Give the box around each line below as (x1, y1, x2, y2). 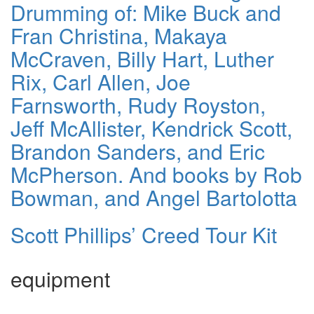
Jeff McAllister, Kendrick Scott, (11, 113, 292, 144)
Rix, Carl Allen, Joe (11, 67, 191, 97)
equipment (11, 264, 110, 294)
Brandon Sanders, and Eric (11, 136, 265, 167)
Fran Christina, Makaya (11, 20, 227, 51)
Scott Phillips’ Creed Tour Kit (11, 219, 277, 250)
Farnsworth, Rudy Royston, (11, 90, 266, 121)
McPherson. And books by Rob (11, 159, 302, 190)
